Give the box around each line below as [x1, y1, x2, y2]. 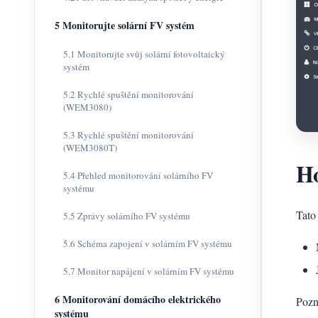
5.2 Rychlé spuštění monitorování [63, 88, 194, 101]
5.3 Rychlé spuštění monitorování [63, 128, 194, 141]
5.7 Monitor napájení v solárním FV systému [63, 265, 234, 278]
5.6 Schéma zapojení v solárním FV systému [63, 237, 232, 250]
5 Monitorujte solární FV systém [55, 18, 194, 33]
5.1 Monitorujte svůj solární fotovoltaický [63, 48, 225, 60]
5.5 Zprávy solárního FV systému [63, 209, 190, 222]
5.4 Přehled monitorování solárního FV [63, 169, 213, 182]
